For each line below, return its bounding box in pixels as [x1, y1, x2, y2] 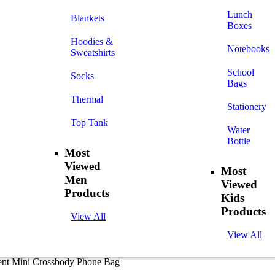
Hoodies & [71, 36, 113, 47]
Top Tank [71, 117, 108, 128]
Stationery [227, 101, 266, 112]
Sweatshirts [71, 47, 115, 58]
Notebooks [227, 44, 269, 54]
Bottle [227, 136, 250, 146]
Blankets [71, 13, 104, 23]
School [227, 67, 254, 77]
